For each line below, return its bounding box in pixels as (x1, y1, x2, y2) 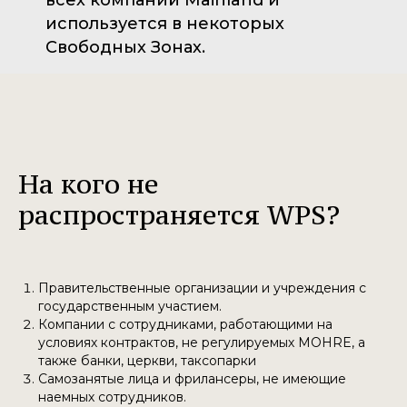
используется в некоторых (45, 14, 284, 35)
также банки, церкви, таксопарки (38, 352, 256, 370)
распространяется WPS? (18, 198, 340, 233)
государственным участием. (38, 298, 222, 315)
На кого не (18, 167, 159, 202)
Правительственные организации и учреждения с (38, 280, 366, 297)
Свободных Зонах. (45, 37, 205, 58)
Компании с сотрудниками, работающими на (38, 316, 333, 333)
